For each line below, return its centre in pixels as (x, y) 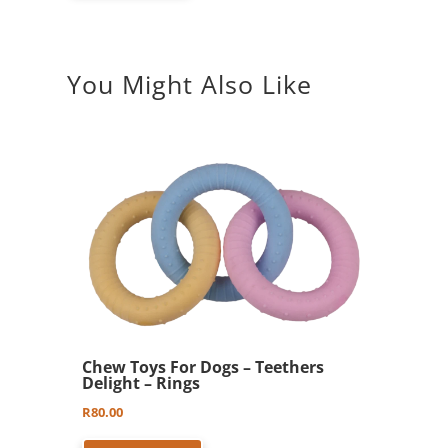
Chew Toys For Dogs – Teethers (203, 366)
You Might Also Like (190, 84)
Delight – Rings (141, 382)
